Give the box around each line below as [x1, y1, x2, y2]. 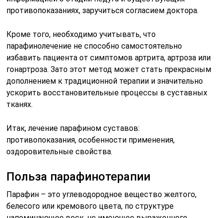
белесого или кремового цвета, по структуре [6, 201, 174, 211]
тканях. [6, 99, 33, 109]
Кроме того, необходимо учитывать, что [6, 29, 156, 39]
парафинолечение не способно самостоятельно [6, 41, 182, 51]
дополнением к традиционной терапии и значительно [6, 76, 203, 86]
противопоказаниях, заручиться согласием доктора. [6, 5, 199, 15]
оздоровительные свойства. [6, 146, 113, 156]
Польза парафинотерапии [6, 169, 151, 183]
